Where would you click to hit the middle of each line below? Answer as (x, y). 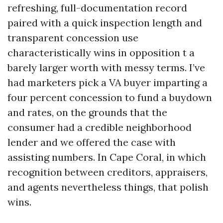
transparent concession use (73, 38)
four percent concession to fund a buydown (110, 97)
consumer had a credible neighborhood (100, 127)
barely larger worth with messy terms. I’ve (106, 67)
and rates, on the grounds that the (87, 112)
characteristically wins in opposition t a (101, 53)
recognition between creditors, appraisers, (108, 172)
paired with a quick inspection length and (105, 23)
